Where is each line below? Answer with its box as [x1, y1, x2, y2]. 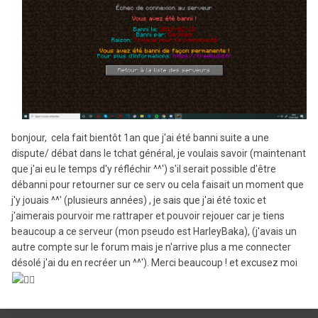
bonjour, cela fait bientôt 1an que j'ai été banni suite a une [11, 132, 269, 144]
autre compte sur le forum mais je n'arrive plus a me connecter [11, 241, 291, 253]
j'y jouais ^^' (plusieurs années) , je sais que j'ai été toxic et [11, 194, 266, 207]
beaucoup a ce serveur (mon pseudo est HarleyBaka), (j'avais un [11, 226, 297, 238]
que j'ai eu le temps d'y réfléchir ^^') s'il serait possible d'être [11, 163, 276, 175]
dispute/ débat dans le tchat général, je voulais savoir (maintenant [11, 148, 306, 160]
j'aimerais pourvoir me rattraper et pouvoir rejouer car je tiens [11, 210, 285, 222]
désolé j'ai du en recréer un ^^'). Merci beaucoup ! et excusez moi [11, 257, 300, 269]
